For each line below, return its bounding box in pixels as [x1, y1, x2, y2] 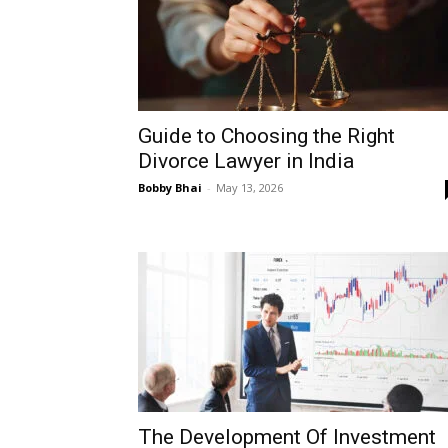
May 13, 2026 [216, 180, 283, 195]
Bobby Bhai [138, 180, 202, 195]
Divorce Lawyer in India [138, 149, 354, 173]
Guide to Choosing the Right [138, 124, 395, 148]
